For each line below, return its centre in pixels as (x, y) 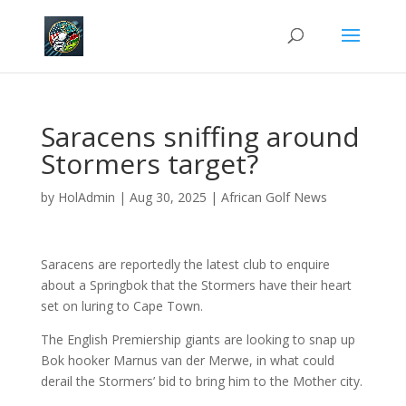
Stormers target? (149, 164)
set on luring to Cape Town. (121, 306)
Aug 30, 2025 (168, 197)
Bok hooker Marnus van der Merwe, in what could (187, 360)
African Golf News (274, 197)
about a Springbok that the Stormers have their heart (196, 285)
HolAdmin (86, 197)
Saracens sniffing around (200, 136)
